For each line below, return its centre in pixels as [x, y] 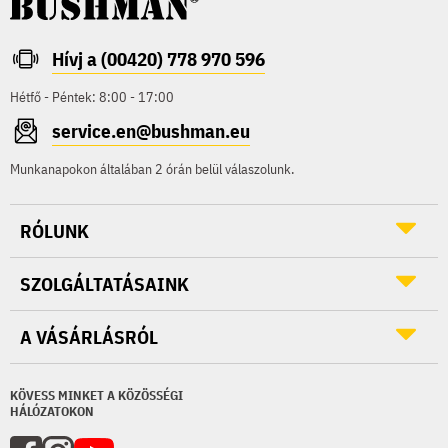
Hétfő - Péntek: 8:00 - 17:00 [92, 96]
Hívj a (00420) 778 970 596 [158, 58]
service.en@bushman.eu [151, 130]
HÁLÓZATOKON [52, 411]
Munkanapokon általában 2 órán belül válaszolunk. [152, 168]
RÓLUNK [54, 230]
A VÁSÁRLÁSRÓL [89, 336]
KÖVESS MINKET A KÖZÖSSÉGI [96, 395]
